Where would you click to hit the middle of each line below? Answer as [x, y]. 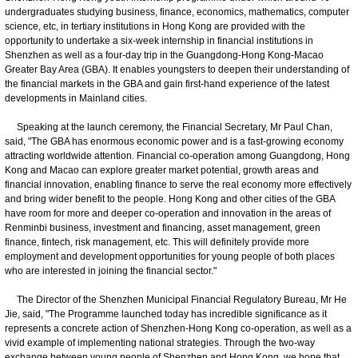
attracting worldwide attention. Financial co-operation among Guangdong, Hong [177, 155]
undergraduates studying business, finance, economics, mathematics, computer [177, 12]
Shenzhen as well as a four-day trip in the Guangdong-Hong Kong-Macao [164, 55]
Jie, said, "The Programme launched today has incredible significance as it [166, 314]
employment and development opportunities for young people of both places [170, 256]
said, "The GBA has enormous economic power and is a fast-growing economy [174, 141]
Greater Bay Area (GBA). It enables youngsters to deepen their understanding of [177, 69]
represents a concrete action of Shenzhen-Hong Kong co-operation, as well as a [178, 328]
